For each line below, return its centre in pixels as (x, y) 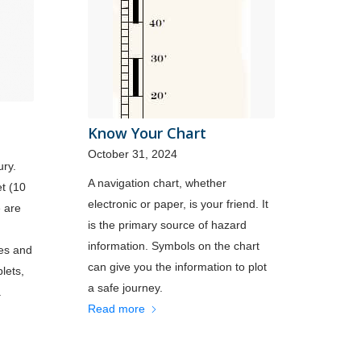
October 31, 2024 (133, 154)
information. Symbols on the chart (174, 245)
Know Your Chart (147, 133)
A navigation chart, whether (158, 183)
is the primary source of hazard (168, 224)
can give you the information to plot (178, 266)
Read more (117, 308)
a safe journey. (126, 287)
